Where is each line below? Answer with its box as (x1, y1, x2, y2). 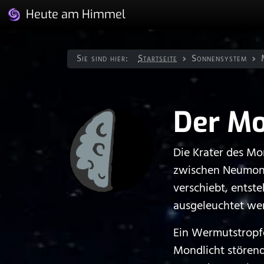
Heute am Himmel (26, 6, 126, 22)
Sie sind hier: (77, 51, 128, 67)
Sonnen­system (192, 51, 247, 67)
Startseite (138, 51, 177, 67)
